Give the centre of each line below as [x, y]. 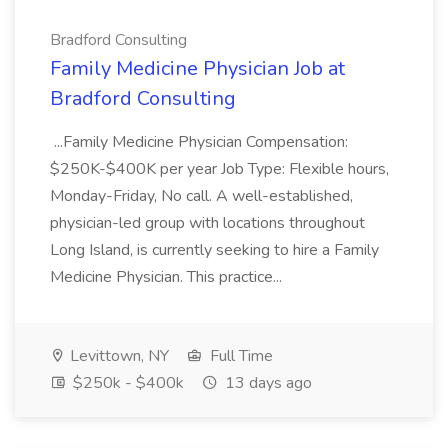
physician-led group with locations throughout [207, 223]
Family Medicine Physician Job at [197, 68]
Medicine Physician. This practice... [168, 277]
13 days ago [266, 383]
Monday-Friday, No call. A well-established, [201, 196]
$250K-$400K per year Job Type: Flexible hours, [219, 169]
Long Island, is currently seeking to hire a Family [214, 250]
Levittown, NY [117, 356]
